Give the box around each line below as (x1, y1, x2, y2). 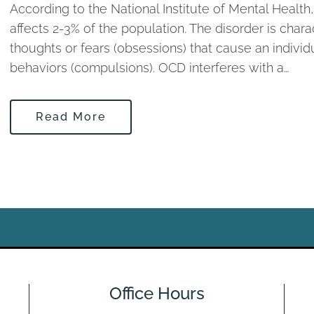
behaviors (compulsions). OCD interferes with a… (10, 60, 289, 76)
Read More (36, 109, 106, 123)
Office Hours (109, 283, 205, 303)
